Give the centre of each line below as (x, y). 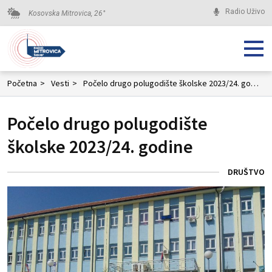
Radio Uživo (245, 12)
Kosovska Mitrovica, (61, 13)
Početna (22, 83)
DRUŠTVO (246, 172)
